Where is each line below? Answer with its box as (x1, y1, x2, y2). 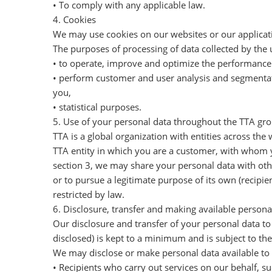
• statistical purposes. (53, 101, 141, 113)
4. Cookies (53, 13, 96, 25)
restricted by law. (53, 188, 124, 200)
